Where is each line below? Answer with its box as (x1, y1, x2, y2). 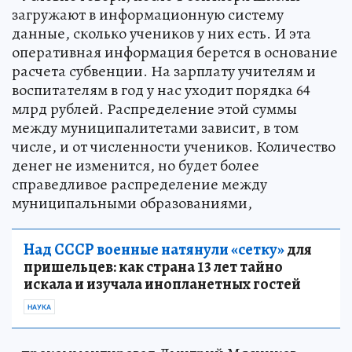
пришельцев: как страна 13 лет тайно (24, 256, 283, 278)
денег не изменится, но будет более (12, 155, 259, 177)
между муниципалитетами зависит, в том (12, 117, 299, 139)
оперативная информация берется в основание (12, 42, 338, 64)
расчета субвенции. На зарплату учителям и (12, 60, 316, 82)
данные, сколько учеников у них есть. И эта (12, 23, 311, 45)
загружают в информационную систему (12, 4, 284, 26)
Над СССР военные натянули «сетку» (24, 239, 284, 261)
